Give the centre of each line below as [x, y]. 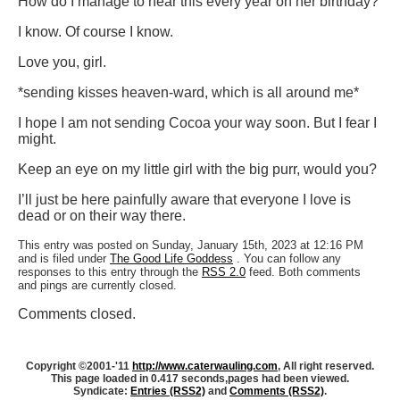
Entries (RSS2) [168, 392]
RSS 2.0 [224, 272]
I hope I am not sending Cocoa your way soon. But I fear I [197, 123]
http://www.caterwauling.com [205, 367]
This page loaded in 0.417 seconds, [139, 379]
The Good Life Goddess [171, 259]
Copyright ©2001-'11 [78, 367]
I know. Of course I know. [96, 32]
